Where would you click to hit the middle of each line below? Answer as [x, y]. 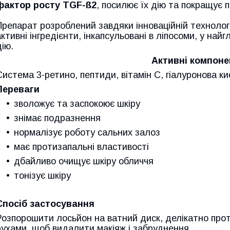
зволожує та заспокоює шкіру [77, 104]
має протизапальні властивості [81, 147]
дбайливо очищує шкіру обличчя [84, 161]
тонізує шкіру [42, 176]
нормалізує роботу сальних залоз [87, 133]
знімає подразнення [57, 118]
